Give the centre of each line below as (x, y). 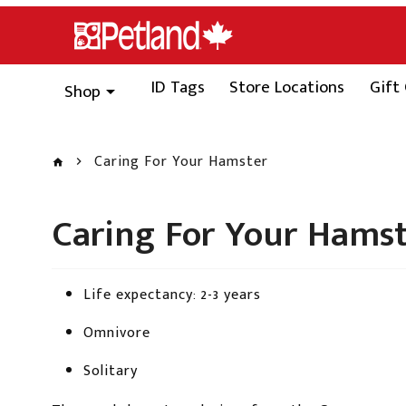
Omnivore (117, 333)
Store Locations (287, 87)
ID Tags (178, 87)
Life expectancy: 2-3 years (172, 295)
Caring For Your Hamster (181, 162)
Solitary (111, 371)
